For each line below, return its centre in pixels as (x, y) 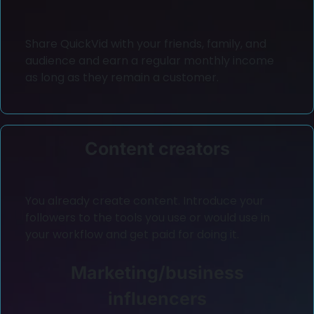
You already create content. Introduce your (145, 201)
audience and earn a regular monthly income (150, 60)
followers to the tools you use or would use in (148, 218)
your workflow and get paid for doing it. (134, 235)
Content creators (157, 148)
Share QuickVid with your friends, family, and (146, 43)
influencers (157, 299)
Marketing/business (157, 273)
